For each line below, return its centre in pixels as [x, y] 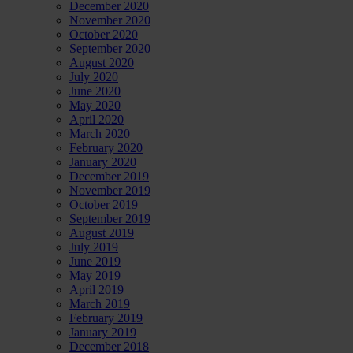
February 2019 [106, 318]
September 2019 [110, 219]
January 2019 [103, 333]
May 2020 [95, 106]
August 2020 [102, 63]
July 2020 [94, 77]
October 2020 [104, 35]
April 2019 [97, 290]
